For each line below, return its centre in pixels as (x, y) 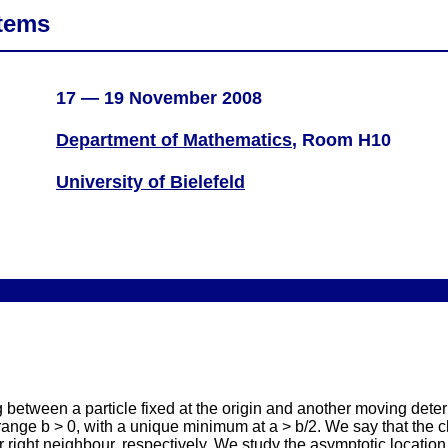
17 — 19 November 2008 (144, 98)
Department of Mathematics (174, 140)
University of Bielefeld (150, 182)
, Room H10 (341, 140)
